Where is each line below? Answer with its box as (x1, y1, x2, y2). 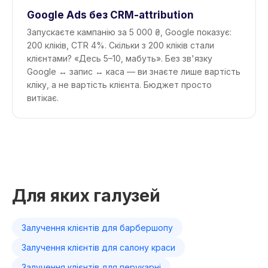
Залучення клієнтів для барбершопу (22, 223, 173, 233)
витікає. (27, 93, 59, 103)
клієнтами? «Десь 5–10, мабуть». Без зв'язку (27, 53, 212, 63)
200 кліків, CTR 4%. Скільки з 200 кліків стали (27, 40, 214, 50)
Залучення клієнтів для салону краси (22, 242, 175, 252)
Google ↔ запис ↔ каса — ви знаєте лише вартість (27, 66, 240, 77)
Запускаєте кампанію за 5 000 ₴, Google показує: (27, 27, 232, 37)
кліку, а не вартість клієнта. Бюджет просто (27, 80, 212, 90)
